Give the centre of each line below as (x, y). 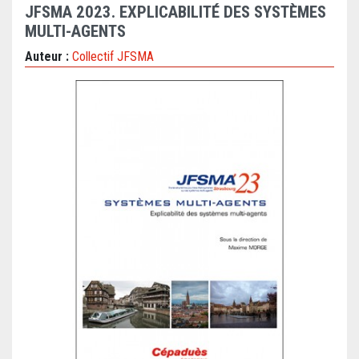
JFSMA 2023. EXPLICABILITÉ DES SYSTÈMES (175, 12)
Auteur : (48, 57)
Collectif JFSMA (113, 57)
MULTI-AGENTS (75, 32)
